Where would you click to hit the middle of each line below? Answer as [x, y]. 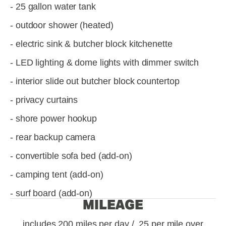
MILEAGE [113, 205]
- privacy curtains [44, 100]
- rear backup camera [53, 137]
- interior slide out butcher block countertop [95, 81]
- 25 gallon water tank [53, 7]
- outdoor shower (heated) [62, 25]
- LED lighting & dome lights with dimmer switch [105, 63]
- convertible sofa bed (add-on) [71, 156]
